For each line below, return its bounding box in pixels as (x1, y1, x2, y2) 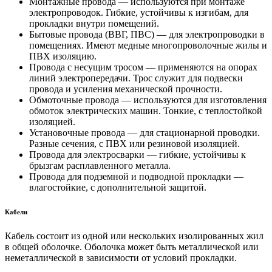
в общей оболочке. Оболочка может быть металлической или (5, 242, 259, 253)
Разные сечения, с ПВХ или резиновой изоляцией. (29, 138, 240, 149)
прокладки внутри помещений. (29, 18, 159, 29)
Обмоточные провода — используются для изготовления (29, 95, 267, 106)
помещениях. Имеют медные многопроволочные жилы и (29, 40, 267, 51)
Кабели (5, 208, 27, 216)
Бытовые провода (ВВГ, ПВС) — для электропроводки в (29, 29, 265, 40)
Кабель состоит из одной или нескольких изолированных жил (5, 231, 263, 242)
